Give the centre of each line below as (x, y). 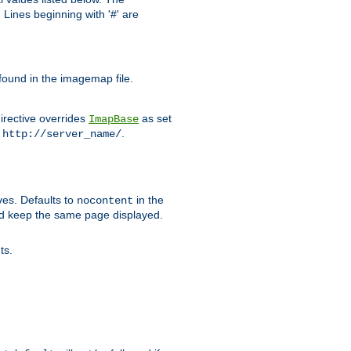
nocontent (105, 201)
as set (155, 119)
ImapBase (114, 119)
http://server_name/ (62, 134)
